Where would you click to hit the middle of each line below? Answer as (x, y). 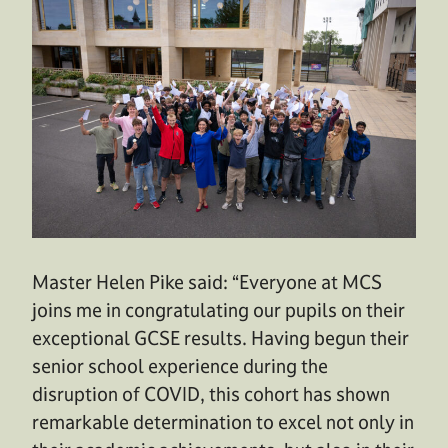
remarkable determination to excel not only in (223, 422)
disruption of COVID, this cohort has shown (211, 394)
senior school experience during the (180, 366)
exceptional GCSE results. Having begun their (220, 338)
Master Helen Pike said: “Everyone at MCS (207, 282)
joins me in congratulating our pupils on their (218, 310)
